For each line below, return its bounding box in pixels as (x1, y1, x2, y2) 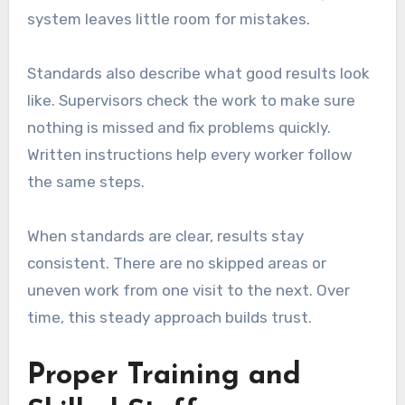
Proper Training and (26, 361, 301, 391)
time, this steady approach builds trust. (26, 307, 312, 326)
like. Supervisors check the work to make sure (26, 90, 355, 109)
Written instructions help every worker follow (26, 145, 353, 164)
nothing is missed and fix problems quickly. (26, 118, 331, 137)
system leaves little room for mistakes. (26, 9, 310, 28)
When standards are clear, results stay (26, 226, 304, 245)
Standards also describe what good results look (26, 63, 370, 82)
